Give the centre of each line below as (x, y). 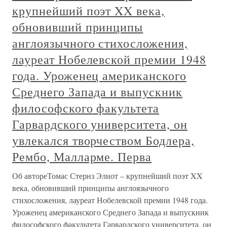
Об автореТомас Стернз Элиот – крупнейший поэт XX (107, 176)
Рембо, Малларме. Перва (82, 157)
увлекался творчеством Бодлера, (103, 140)
